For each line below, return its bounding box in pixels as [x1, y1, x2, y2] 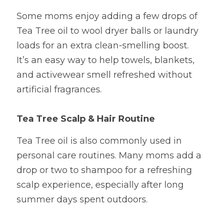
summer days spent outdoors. [17, 194, 148, 205]
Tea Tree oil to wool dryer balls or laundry [17, 25, 198, 36]
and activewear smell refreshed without [17, 69, 192, 80]
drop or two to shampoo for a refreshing [17, 165, 192, 175]
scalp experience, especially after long [17, 179, 184, 190]
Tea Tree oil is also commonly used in [17, 135, 182, 146]
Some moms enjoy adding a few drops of [17, 11, 197, 22]
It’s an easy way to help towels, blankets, [17, 55, 195, 66]
